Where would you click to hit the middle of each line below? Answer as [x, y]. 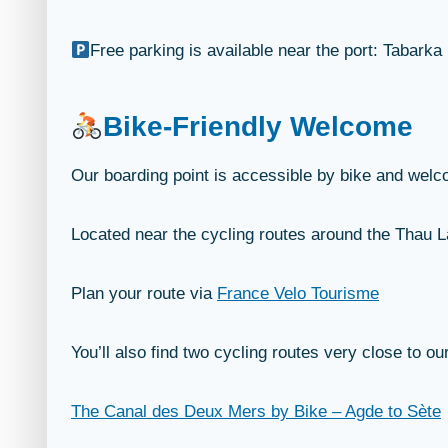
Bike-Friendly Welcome [257, 126]
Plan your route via [144, 293]
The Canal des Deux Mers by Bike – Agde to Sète [256, 411]
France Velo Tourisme [298, 293]
